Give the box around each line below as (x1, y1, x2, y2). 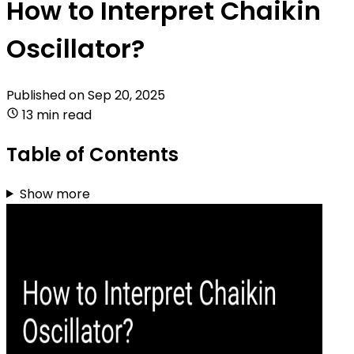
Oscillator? (6, 31, 145, 67)
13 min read (22, 105, 92, 124)
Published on (6, 85, 88, 104)
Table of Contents (6, 141, 179, 168)
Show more (19, 184, 90, 203)
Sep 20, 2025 (88, 85, 165, 104)
